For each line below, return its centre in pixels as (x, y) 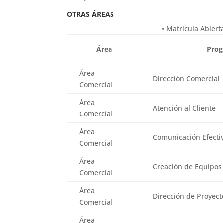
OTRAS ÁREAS (91, 14)
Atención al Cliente (184, 108)
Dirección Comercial (186, 78)
